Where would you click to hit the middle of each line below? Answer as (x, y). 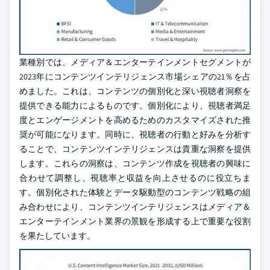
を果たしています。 (57, 236)
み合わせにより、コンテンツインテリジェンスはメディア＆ (135, 207)
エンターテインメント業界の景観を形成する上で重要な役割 (135, 221)
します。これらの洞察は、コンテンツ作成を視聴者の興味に (135, 163)
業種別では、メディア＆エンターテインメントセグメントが (135, 62)
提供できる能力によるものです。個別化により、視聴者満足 (135, 105)
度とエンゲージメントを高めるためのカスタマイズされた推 (135, 120)
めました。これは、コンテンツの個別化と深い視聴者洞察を (135, 91)
